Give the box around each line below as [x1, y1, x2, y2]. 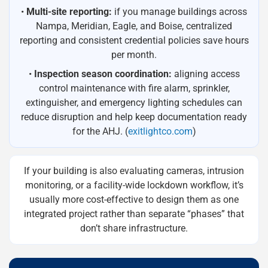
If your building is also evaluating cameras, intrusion [24, 165, 244, 176]
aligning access [171, 68, 240, 80]
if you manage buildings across [112, 6, 247, 17]
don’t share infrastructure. [80, 223, 188, 234]
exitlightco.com [127, 126, 193, 137]
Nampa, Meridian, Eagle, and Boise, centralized [36, 20, 232, 32]
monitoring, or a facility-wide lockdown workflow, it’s [25, 179, 243, 191]
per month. [111, 49, 157, 60]
